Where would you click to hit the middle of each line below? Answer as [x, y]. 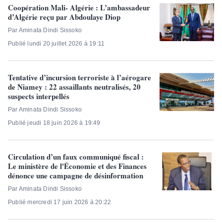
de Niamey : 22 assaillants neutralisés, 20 [74, 87]
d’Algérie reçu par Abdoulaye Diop [64, 17]
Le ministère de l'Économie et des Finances [77, 166]
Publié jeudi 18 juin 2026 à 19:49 [54, 123]
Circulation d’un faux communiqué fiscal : [76, 157]
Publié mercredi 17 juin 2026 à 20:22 [60, 202]
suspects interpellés [39, 96]
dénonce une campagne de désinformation [76, 175]
